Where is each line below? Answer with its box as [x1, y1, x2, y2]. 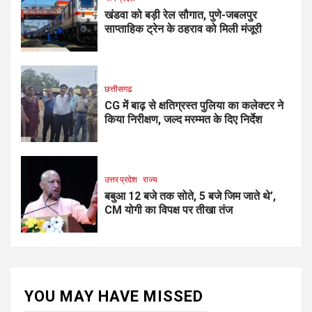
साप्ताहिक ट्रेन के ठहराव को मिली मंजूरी [104, 22, 262, 36]
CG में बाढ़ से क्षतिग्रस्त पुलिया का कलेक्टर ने [104, 99, 283, 113]
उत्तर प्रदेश [104, 174, 137, 185]
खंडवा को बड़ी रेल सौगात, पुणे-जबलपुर [104, 8, 257, 22]
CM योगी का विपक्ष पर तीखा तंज [104, 203, 233, 217]
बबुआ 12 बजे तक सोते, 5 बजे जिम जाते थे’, [104, 189, 276, 203]
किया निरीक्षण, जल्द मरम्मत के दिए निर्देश [104, 113, 262, 127]
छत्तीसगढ [104, 84, 132, 95]
